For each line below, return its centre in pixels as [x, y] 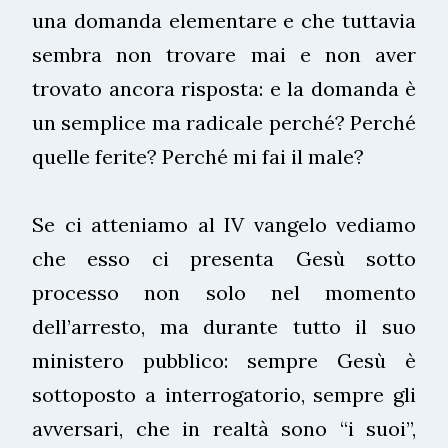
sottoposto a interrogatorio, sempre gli [224, 394]
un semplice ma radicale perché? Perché [224, 122]
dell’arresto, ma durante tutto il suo [224, 326]
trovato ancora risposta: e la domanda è [224, 88]
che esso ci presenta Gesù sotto [224, 258]
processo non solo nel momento [224, 292]
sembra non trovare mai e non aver [224, 54]
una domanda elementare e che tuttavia [224, 20]
